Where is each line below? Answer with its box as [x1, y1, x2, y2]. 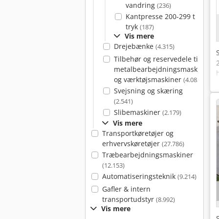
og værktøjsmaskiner [113, 75, 183, 84]
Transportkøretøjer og [102, 129, 174, 138]
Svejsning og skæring [113, 86, 183, 95]
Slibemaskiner [113, 108, 162, 117]
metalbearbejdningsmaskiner [113, 65, 211, 74]
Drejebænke [113, 42, 155, 51]
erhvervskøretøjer [102, 139, 162, 148]
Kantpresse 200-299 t [125, 12, 195, 21]
